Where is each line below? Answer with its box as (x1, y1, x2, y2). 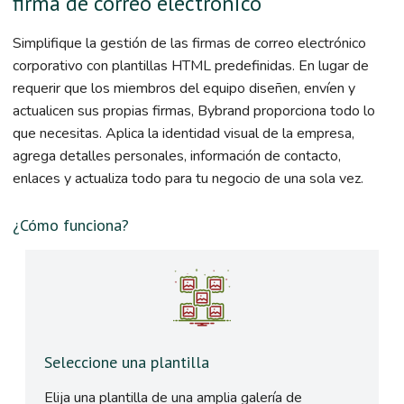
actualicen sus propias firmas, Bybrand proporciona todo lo (13, 100, 375, 121)
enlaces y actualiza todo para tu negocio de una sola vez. (13, 168, 363, 188)
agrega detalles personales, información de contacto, (13, 145, 341, 166)
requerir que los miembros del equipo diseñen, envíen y (13, 78, 355, 98)
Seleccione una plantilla (44, 351, 209, 372)
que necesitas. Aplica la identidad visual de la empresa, (13, 123, 354, 143)
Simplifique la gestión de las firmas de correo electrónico (13, 32, 366, 53)
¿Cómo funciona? (13, 215, 129, 236)
